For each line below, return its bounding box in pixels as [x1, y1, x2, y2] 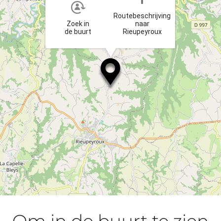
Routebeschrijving [113, 12, 171, 20]
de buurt [65, 28, 91, 36]
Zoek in [67, 20, 89, 28]
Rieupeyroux [122, 28, 162, 36]
